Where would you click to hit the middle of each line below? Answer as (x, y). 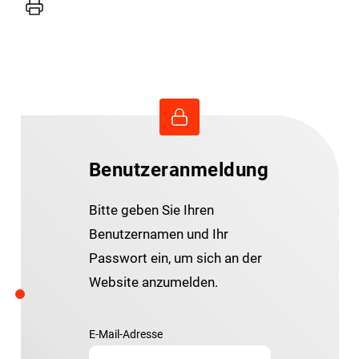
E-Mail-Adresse (125, 334)
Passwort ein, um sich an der (175, 258)
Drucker (47, 11)
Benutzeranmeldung (179, 169)
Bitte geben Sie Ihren (151, 210)
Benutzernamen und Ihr (158, 234)
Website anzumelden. (153, 282)
